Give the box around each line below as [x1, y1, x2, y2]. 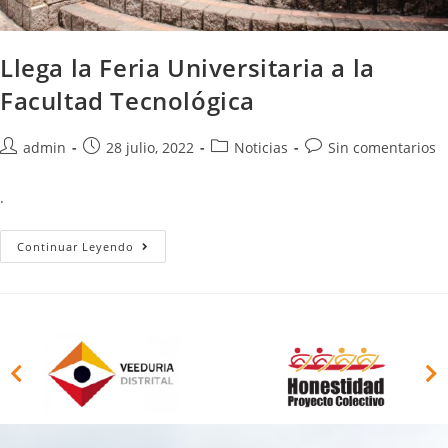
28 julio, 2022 [106, 137, 194, 157]
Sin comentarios [328, 137, 436, 157]
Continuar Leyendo [17, 238, 134, 254]
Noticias [234, 137, 288, 157]
